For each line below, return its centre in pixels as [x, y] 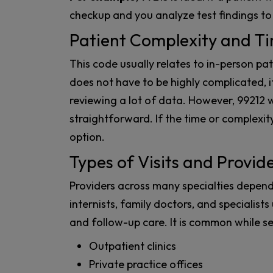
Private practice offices [146, 264]
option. [87, 137]
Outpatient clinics [133, 246]
